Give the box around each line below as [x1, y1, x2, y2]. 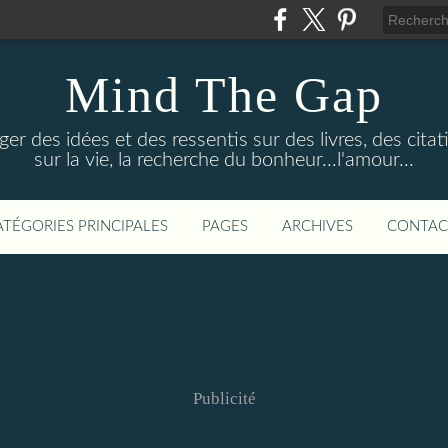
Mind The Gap [65, 67, 383, 123]
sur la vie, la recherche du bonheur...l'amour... [34, 150, 414, 170]
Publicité [192, 389, 256, 408]
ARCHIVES [282, 219, 353, 234]
